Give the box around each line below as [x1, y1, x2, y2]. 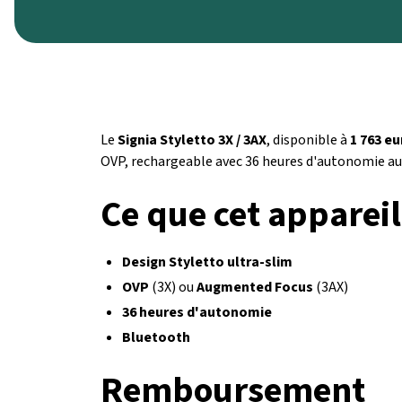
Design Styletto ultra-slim [122, 252, 293, 272]
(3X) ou [149, 277, 197, 297]
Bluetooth [122, 328, 190, 347]
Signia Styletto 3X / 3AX [118, 130, 267, 150]
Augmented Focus [197, 277, 313, 297]
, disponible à [267, 130, 350, 150]
